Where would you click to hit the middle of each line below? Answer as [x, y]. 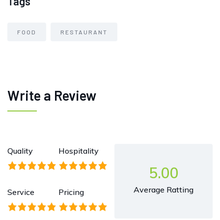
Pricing [71, 192]
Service [21, 192]
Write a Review [52, 96]
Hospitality [79, 151]
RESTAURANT [84, 32]
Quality [20, 151]
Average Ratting [164, 190]
